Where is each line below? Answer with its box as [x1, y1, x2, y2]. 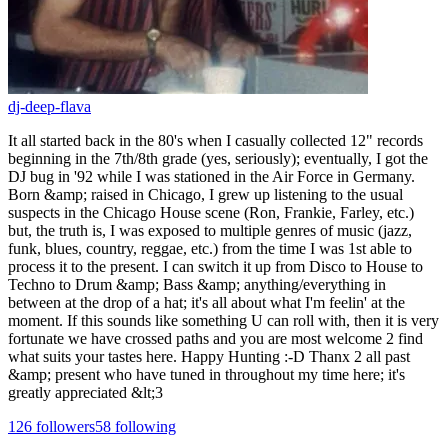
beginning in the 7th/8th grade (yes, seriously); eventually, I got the [8, 149, 428, 167]
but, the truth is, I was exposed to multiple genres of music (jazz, [8, 221, 412, 239]
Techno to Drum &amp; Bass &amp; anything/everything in [8, 275, 386, 293]
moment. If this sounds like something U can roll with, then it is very [8, 311, 439, 329]
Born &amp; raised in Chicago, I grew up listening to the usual [8, 185, 403, 203]
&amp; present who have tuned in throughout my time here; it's [8, 365, 405, 383]
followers [32, 417, 95, 435]
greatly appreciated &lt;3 [8, 383, 163, 401]
